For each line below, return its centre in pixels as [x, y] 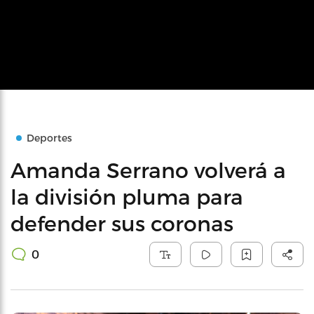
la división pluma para [127, 196]
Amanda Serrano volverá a [148, 170]
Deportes [49, 138]
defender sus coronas [122, 223]
